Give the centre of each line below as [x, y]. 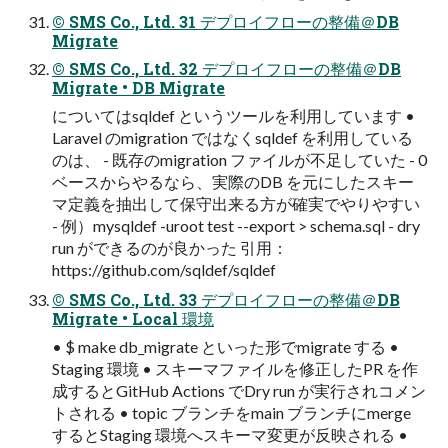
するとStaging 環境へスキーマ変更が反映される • [230, 435]
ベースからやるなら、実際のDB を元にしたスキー [233, 182]
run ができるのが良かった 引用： [170, 248]
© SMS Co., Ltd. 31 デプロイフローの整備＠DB [225, 22]
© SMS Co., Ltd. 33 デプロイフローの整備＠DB [226, 300]
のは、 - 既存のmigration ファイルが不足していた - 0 [239, 160]
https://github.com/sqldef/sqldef [164, 270]
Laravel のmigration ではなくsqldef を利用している [232, 138]
